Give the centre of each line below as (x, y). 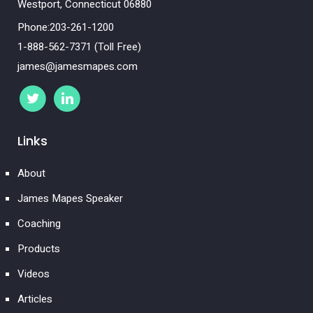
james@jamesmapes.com (78, 67)
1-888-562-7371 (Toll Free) (79, 47)
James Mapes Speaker (70, 199)
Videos (34, 274)
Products (39, 249)
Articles (35, 299)
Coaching (39, 224)
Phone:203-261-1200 (66, 28)
